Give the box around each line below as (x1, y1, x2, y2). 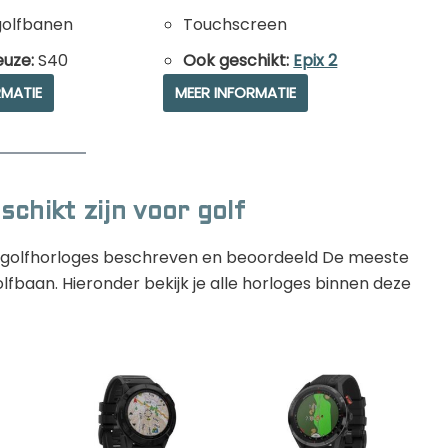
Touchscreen (183, 12, 288, 36)
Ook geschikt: (183, 48, 294, 72)
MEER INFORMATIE (175, 81, 297, 103)
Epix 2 (293, 48, 338, 72)
